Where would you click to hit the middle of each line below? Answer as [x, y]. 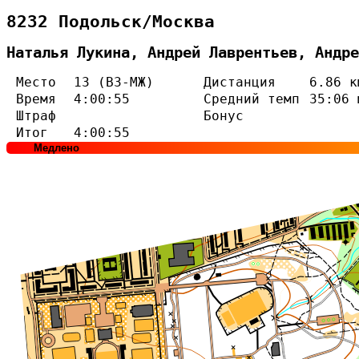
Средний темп [252, 99]
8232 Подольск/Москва [111, 22]
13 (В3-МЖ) [114, 83]
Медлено [56, 148]
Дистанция [240, 83]
